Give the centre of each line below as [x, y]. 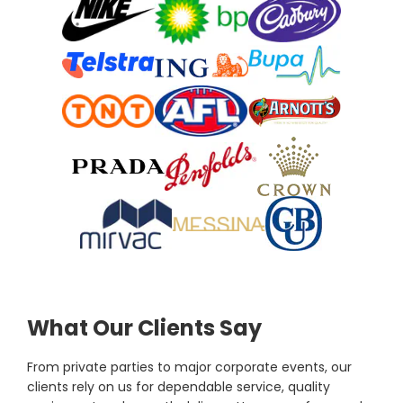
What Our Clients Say [144, 328]
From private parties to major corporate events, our [189, 367]
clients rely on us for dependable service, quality [179, 387]
